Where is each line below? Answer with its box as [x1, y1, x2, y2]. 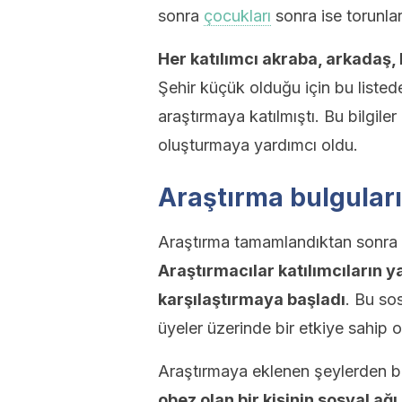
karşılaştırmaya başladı [158, 290, 345, 309]
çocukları [204, 6, 271, 25]
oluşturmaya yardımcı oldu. [158, 135, 358, 154]
